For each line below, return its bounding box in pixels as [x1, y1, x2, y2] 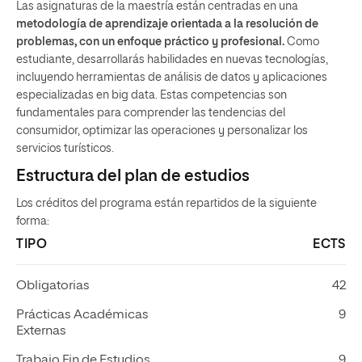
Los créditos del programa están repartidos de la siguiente [16, 198, 317, 209]
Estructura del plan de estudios [16, 168, 250, 184]
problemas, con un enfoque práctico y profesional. [16, 36, 284, 48]
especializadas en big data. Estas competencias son [16, 90, 287, 101]
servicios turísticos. [16, 143, 114, 154]
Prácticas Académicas [16, 309, 149, 322]
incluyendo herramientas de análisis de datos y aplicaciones [16, 72, 327, 83]
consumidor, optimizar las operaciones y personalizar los [16, 125, 308, 137]
